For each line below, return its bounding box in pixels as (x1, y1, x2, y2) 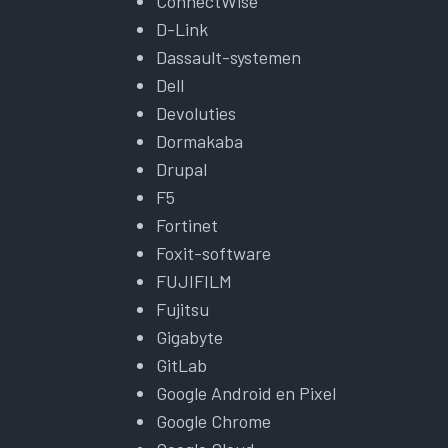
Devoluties (156, 101, 236, 124)
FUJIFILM (156, 269, 232, 292)
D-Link (156, 17, 208, 40)
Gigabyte (156, 325, 223, 348)
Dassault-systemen (156, 45, 301, 68)
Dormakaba (156, 129, 243, 152)
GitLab (156, 353, 207, 376)
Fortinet (156, 213, 218, 236)
